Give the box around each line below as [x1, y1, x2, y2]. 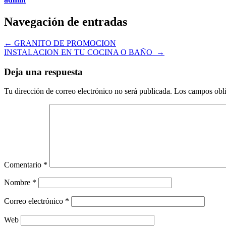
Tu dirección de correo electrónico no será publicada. [4, 87, 172, 96]
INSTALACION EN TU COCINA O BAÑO [4, 47, 156, 56]
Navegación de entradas [4, 15, 127, 28]
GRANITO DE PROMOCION [12, 38, 116, 47]
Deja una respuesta [4, 66, 83, 77]
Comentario [4, 160, 43, 169]
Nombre [4, 178, 32, 187]
